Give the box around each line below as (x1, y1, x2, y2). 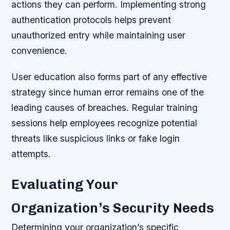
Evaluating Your (11, 176, 119, 193)
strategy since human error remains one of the (11, 86, 204, 98)
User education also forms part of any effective (11, 71, 207, 82)
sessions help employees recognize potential (11, 117, 198, 128)
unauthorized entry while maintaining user (11, 29, 186, 41)
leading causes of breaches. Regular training (11, 102, 198, 113)
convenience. (11, 45, 68, 56)
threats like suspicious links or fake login (11, 132, 180, 144)
